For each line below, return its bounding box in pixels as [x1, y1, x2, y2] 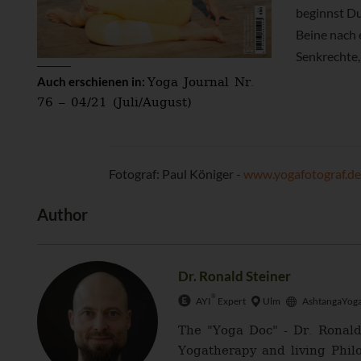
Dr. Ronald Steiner [178, 268, 291, 285]
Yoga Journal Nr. [147, 72, 255, 95]
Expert [216, 295, 246, 308]
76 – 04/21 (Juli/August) [37, 92, 192, 115]
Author [37, 205, 88, 225]
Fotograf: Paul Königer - [109, 166, 244, 182]
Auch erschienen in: [37, 74, 147, 89]
